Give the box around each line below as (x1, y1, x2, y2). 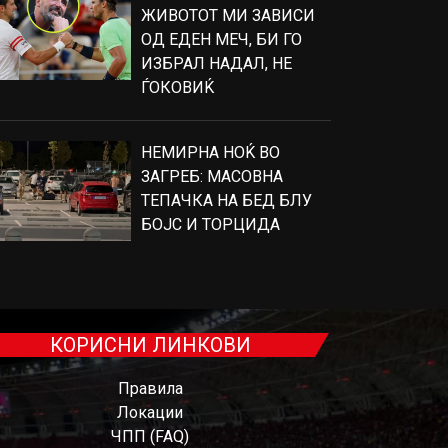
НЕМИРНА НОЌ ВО (141, 143, 280, 162)
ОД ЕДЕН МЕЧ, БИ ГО (141, 30, 302, 49)
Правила (117, 379, 183, 398)
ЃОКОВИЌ (141, 78, 214, 97)
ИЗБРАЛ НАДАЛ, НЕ (141, 54, 292, 73)
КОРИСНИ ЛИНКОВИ (49, 333, 251, 357)
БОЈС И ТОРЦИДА (141, 215, 280, 234)
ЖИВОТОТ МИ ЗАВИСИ (141, 6, 315, 25)
